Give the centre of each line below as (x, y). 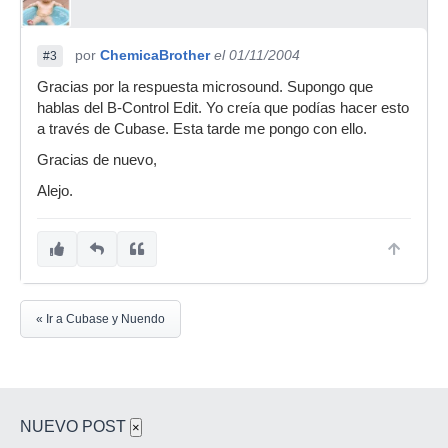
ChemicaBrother (155, 55)
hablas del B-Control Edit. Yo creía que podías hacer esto (223, 108)
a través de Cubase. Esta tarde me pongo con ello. (202, 129)
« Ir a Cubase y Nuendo (100, 319)
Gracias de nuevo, (97, 160)
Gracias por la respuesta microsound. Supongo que (205, 87)
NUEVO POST (75, 426)
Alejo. (55, 191)
